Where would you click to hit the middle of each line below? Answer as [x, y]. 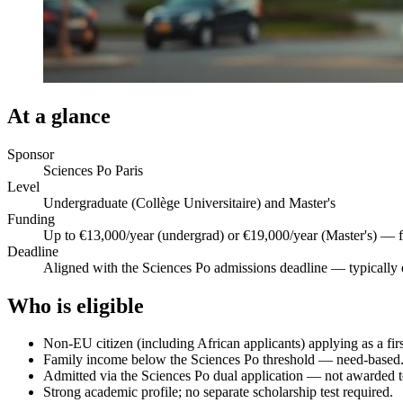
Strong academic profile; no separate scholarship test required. [218, 392]
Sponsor [31, 154]
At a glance [59, 116]
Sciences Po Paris [93, 170]
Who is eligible [76, 305]
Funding [31, 219]
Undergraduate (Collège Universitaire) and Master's [189, 202]
